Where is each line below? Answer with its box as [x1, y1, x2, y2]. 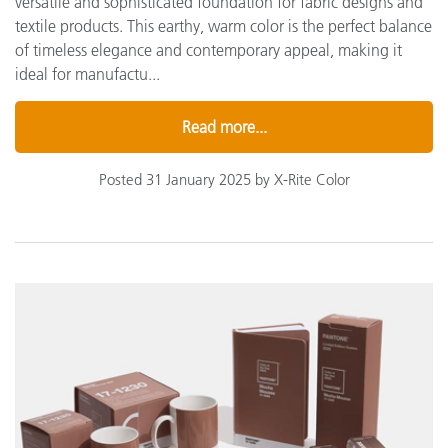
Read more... [181, 116, 267, 137]
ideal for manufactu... [15, 63, 160, 84]
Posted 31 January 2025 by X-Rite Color [98, 169, 350, 189]
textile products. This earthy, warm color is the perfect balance [15, 15, 432, 36]
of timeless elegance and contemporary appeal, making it [15, 39, 402, 60]
